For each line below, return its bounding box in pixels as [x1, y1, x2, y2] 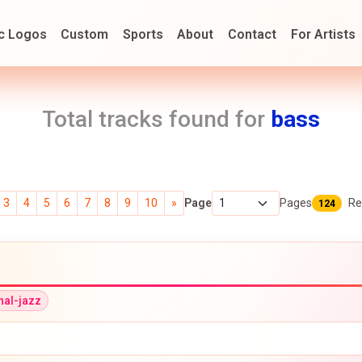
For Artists [290, 27, 356, 42]
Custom [61, 27, 109, 42]
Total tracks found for [42, 106, 271, 133]
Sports [122, 27, 163, 42]
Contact [228, 27, 277, 42]
